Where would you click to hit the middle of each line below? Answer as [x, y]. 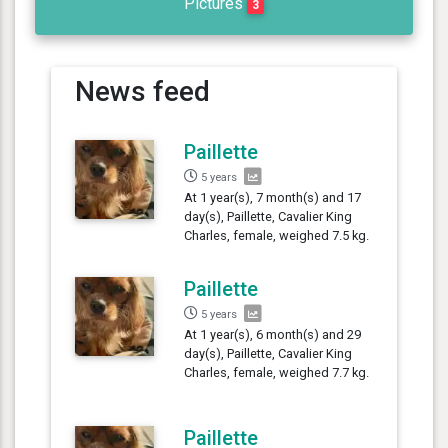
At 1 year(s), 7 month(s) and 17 [273, 197]
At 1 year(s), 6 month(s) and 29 [273, 334]
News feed [142, 91]
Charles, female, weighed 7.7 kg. [277, 372]
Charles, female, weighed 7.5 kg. [277, 235]
